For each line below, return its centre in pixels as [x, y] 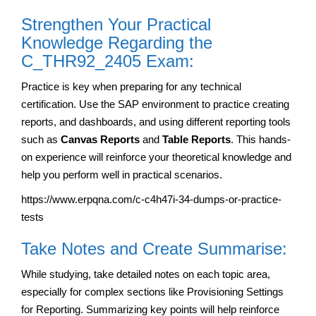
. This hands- [261, 139]
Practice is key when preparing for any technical [131, 86]
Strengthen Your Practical [116, 24]
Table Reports [196, 139]
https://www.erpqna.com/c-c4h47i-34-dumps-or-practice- [151, 199]
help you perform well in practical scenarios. [122, 174]
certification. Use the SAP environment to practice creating [155, 104]
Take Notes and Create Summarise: [154, 248]
